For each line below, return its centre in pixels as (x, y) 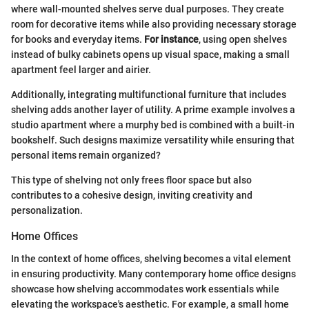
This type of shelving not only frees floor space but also (131, 180)
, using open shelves (243, 40)
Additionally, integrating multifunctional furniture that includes (149, 95)
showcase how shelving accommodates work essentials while (145, 289)
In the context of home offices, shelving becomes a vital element (151, 258)
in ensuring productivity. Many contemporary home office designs (153, 273)
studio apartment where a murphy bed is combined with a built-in (153, 125)
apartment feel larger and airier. (81, 70)
